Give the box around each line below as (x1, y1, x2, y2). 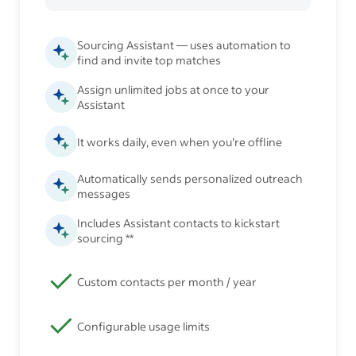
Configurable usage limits (77, 318, 210, 334)
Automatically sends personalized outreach (77, 171, 303, 187)
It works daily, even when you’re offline (77, 133, 282, 149)
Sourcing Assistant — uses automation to (77, 37, 291, 53)
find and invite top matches (77, 52, 221, 68)
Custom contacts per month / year (77, 273, 257, 289)
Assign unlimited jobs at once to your (77, 82, 269, 98)
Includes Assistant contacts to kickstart (77, 215, 280, 231)
